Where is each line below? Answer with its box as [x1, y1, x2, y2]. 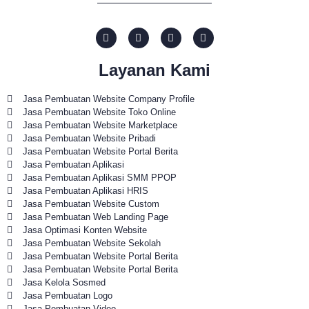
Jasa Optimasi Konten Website [22, 224, 147, 235]
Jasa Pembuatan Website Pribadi [22, 132, 156, 143]
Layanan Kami [99, 60, 210, 79]
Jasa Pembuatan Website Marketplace [22, 119, 177, 130]
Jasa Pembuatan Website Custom [22, 198, 159, 209]
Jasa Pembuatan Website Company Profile [22, 93, 195, 104]
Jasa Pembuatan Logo [22, 290, 112, 301]
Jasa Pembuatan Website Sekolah [22, 237, 161, 248]
